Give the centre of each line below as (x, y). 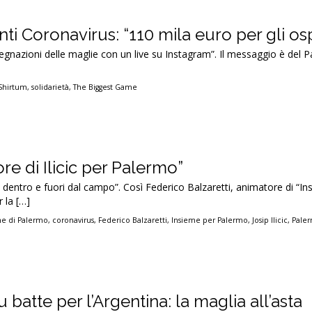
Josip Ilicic (270, 220)
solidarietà (50, 87)
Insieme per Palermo (210, 220)
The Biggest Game (106, 87)
